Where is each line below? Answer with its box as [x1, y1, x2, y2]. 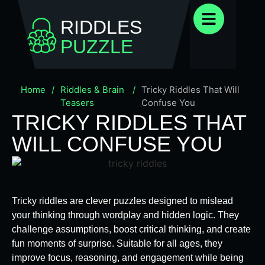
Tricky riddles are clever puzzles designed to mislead [12, 195, 233, 206]
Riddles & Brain [60, 84, 124, 95]
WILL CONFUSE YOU [12, 132, 222, 156]
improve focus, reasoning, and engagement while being [12, 252, 244, 263]
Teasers [60, 97, 94, 108]
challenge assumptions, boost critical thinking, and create [12, 224, 251, 234]
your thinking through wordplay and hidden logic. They [12, 209, 239, 220]
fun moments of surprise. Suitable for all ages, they [12, 238, 222, 248]
